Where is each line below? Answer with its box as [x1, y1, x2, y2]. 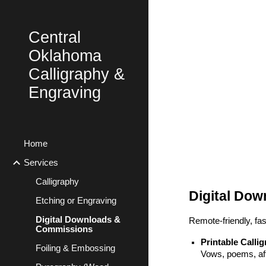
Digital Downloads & [36, 215, 121, 224]
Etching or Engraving [36, 196, 116, 205]
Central [28, 28, 81, 46]
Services [24, 158, 58, 167]
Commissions [36, 224, 93, 234]
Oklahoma [28, 47, 102, 65]
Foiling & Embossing [36, 243, 115, 253]
